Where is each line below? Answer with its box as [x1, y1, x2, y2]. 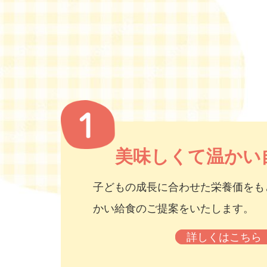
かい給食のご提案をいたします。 [93, 203, 254, 215]
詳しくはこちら [186, 231, 262, 243]
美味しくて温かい [115, 147, 262, 167]
